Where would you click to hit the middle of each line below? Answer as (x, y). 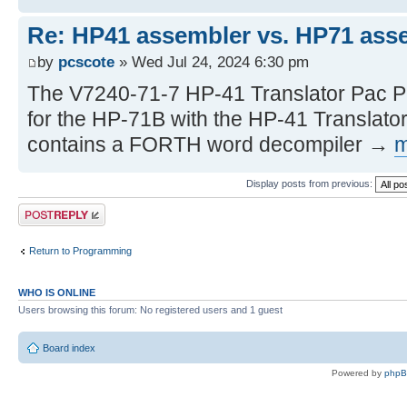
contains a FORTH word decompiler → (211, 145)
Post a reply (45, 209)
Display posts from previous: (311, 184)
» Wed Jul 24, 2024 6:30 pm (212, 62)
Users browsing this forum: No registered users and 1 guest (150, 310)
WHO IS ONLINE (57, 293)
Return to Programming (80, 250)
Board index (69, 347)
